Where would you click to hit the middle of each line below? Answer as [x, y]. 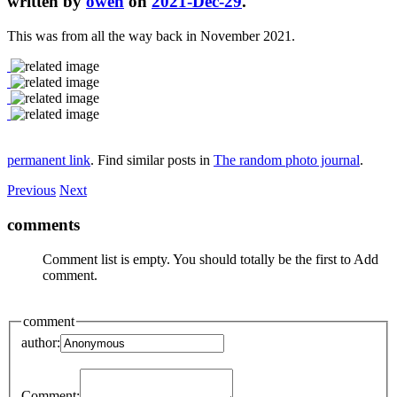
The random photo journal [287, 160]
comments [43, 224]
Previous [31, 191]
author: [41, 343]
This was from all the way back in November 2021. [151, 36]
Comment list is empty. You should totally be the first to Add [210, 259]
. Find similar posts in [152, 160]
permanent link [49, 160]
